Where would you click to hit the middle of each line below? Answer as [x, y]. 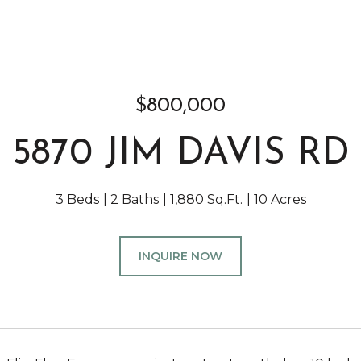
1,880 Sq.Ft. [206, 199]
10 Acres [280, 199]
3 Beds [77, 199]
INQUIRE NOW [180, 256]
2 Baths [134, 199]
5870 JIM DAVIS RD [180, 154]
